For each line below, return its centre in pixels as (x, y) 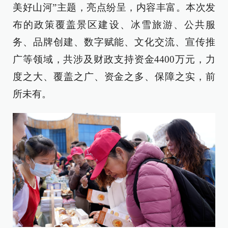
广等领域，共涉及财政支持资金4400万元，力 (114, 60)
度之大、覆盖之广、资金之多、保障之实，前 (114, 77)
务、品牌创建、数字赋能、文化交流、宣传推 (114, 42)
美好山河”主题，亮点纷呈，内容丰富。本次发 (114, 8)
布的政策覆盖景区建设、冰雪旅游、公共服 (114, 25)
